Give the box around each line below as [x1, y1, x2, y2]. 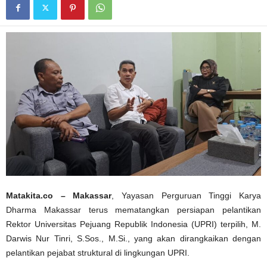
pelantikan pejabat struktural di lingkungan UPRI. [6, 247, 190, 257]
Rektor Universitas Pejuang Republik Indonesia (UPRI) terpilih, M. [6, 219, 261, 229]
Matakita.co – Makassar [6, 190, 112, 200]
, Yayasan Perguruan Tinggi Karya [111, 190, 262, 200]
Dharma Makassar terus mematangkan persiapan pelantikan [6, 204, 261, 215]
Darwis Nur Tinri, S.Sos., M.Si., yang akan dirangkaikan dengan [6, 233, 261, 243]
